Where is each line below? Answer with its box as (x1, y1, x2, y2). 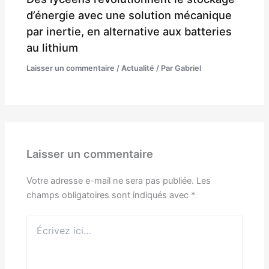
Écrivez (26, 215, 55, 226)
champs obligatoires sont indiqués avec (26, 189, 192, 201)
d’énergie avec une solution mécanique (26, 8, 232, 22)
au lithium (26, 41, 79, 55)
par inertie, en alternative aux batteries (26, 25, 232, 38)
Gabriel (175, 64, 202, 73)
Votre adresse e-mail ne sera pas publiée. (26, 175, 195, 186)
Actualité (121, 64, 155, 73)
